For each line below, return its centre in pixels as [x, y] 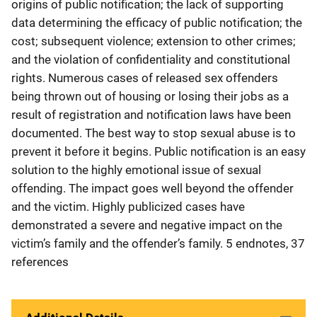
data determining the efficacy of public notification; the [157, 22]
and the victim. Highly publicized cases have [128, 206]
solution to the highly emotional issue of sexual [136, 169]
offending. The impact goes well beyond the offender [152, 188]
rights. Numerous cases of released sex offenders [145, 77]
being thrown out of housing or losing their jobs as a [150, 96]
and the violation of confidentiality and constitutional [151, 59]
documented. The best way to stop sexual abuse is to [154, 133]
